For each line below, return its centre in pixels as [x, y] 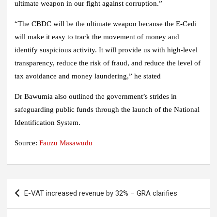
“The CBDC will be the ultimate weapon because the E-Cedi [106, 24]
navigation [34, 201]
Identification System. [47, 123]
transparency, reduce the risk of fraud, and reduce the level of [108, 63]
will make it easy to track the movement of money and [97, 37]
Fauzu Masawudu [66, 143]
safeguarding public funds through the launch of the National [107, 110]
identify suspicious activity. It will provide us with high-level [106, 50]
